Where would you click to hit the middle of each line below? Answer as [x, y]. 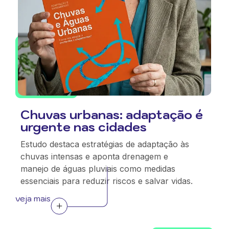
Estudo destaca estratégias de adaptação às [105, 144]
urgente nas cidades [84, 127]
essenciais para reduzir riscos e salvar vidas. [107, 181]
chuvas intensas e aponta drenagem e [94, 156]
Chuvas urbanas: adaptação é [112, 114]
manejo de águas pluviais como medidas [98, 169]
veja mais [33, 198]
